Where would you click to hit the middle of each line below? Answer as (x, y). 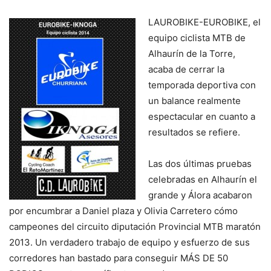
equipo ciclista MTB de (197, 38)
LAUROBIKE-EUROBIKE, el (204, 22)
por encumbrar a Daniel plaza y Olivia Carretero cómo (123, 211)
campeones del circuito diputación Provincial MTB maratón (135, 226)
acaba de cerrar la (186, 69)
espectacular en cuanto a (202, 116)
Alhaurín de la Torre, (192, 53)
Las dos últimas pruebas (200, 163)
